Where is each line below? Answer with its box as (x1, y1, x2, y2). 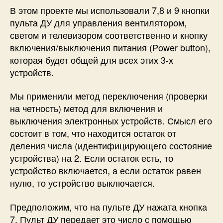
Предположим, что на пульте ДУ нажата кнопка (10, 200, 207, 213)
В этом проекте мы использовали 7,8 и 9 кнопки (10, 3, 210, 16)
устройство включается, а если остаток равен (10, 164, 201, 177)
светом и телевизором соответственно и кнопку (10, 28, 208, 41)
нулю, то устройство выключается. (10, 176, 155, 190)
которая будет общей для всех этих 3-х (10, 53, 173, 66)
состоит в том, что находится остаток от (10, 126, 176, 140)
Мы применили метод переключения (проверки (10, 89, 208, 103)
